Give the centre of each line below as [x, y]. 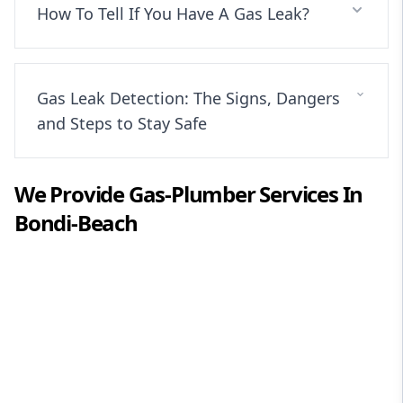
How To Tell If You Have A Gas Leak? [173, 13]
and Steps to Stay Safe [122, 123]
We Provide [72, 193]
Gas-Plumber [192, 193]
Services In [309, 193]
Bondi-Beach [76, 222]
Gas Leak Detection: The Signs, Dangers [188, 98]
